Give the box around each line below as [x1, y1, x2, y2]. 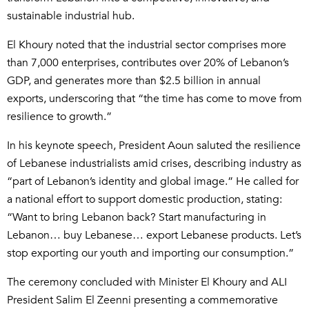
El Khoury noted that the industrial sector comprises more [7, 37, 286, 53]
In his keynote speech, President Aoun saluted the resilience [7, 138, 301, 154]
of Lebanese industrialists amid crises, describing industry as [7, 156, 301, 172]
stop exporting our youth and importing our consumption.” [7, 246, 294, 261]
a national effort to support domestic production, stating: [7, 192, 282, 208]
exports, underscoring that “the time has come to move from [7, 91, 302, 107]
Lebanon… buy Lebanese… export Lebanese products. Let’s [7, 228, 301, 243]
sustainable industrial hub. [7, 8, 134, 24]
